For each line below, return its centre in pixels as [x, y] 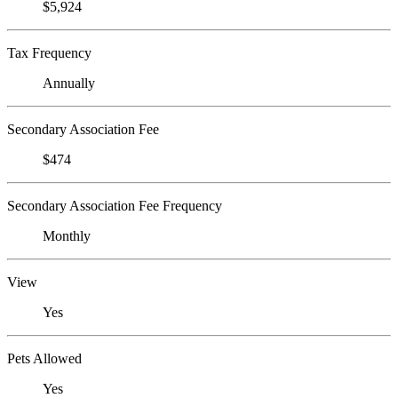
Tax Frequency [49, 52]
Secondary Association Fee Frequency [115, 205]
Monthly [67, 235]
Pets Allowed [44, 358]
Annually [69, 83]
